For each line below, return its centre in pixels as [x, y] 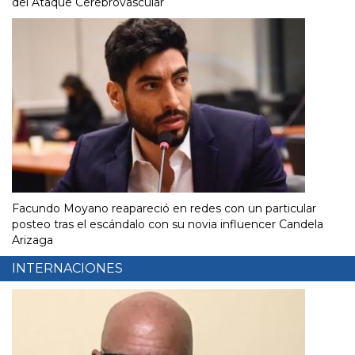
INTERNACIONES [67, 268]
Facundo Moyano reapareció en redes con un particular [164, 208]
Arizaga [32, 240]
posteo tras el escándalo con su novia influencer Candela [168, 224]
